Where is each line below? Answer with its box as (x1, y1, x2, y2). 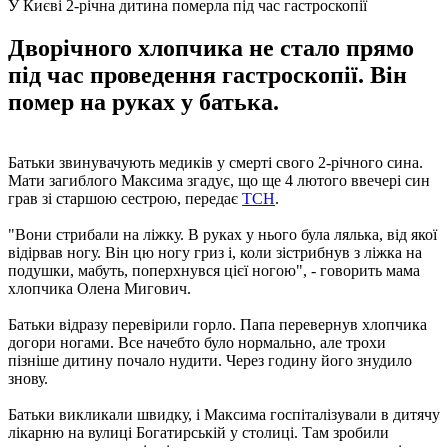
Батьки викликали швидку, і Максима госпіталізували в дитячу (8, 405, 440, 423)
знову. (8, 369, 48, 387)
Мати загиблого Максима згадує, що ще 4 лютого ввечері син (8, 171, 430, 189)
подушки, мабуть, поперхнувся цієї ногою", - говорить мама (8, 261, 420, 279)
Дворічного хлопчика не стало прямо (8, 34, 414, 61)
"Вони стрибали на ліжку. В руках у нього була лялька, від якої (8, 225, 437, 243)
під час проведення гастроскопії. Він (8, 61, 407, 88)
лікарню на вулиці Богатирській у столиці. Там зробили (8, 423, 389, 441)
